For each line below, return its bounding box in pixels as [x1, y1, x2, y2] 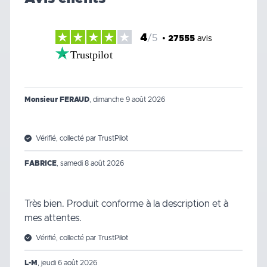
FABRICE [24, 159, 57, 167]
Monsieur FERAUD [24, 95, 89, 103]
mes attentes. [24, 213, 82, 223]
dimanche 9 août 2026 [93, 95, 165, 103]
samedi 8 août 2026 [60, 159, 124, 167]
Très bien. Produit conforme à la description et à [24, 198, 228, 209]
